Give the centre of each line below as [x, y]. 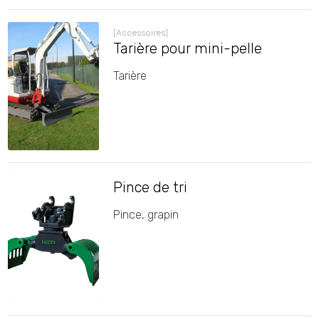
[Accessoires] [140, 33]
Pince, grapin [146, 215]
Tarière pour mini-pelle [187, 48]
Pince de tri [150, 187]
